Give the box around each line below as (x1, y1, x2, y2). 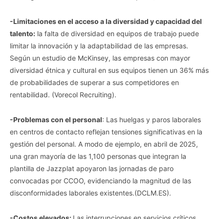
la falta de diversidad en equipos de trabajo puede (35, 29, 199, 38)
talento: (10, 29, 35, 38)
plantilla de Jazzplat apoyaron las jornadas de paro (10, 164, 174, 173)
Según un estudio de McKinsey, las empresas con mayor (10, 53, 190, 62)
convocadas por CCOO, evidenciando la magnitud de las (10, 176, 191, 185)
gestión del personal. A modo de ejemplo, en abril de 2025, (10, 139, 198, 148)
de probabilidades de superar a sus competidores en (10, 78, 179, 87)
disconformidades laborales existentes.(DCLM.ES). (10, 188, 171, 197)
